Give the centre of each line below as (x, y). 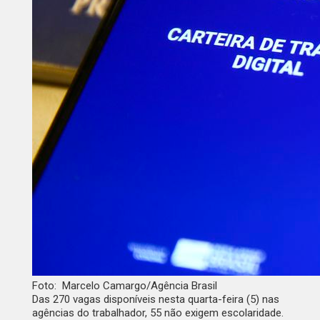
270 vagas (76, 300)
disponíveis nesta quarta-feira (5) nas (190, 300)
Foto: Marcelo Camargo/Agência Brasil (124, 286)
